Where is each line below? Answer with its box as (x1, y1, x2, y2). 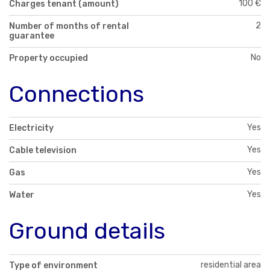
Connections (9, 80, 144, 108)
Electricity (9, 123, 54, 134)
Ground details (9, 217, 165, 245)
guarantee (9, 30, 54, 41)
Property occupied (9, 52, 88, 63)
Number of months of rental (9, 20, 129, 31)
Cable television (9, 145, 77, 156)
